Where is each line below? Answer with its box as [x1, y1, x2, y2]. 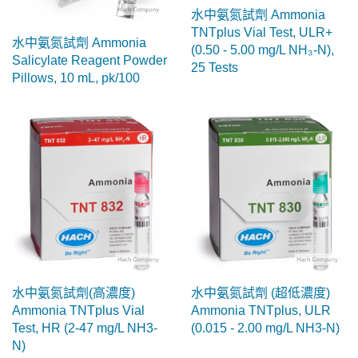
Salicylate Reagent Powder [12, 54, 167, 68]
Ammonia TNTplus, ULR [191, 304, 331, 318]
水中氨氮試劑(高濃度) [12, 286, 135, 300]
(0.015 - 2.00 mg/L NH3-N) [191, 321, 340, 336]
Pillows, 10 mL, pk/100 [12, 71, 140, 86]
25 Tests [191, 61, 238, 75]
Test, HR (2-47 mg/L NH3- [12, 321, 157, 336]
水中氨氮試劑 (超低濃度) [191, 286, 330, 300]
